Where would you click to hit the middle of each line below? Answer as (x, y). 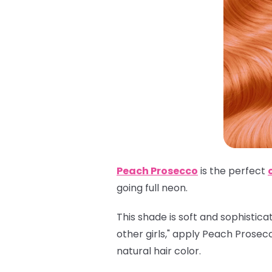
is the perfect (233, 171)
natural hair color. (159, 251)
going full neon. (153, 188)
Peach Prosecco (157, 171)
